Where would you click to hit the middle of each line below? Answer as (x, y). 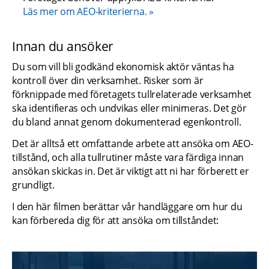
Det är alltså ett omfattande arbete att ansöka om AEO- (133, 143)
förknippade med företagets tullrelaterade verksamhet (132, 94)
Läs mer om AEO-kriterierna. (85, 11)
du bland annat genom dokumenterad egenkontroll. (127, 122)
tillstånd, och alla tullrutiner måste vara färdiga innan (128, 157)
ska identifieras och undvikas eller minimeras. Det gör (129, 108)
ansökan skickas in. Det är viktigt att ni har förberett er (131, 171)
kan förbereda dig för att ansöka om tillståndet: (115, 220)
